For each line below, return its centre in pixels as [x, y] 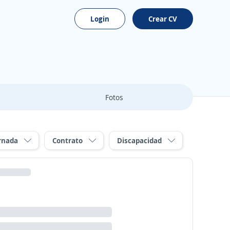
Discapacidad [139, 140]
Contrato [68, 140]
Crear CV [163, 19]
